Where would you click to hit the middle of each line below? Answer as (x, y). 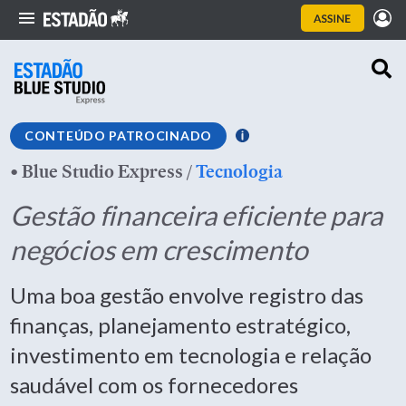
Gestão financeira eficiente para (196, 215)
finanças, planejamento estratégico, (180, 325)
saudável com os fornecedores (154, 385)
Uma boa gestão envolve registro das (187, 295)
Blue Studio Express (102, 171)
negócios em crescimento (159, 249)
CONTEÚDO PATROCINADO (118, 135)
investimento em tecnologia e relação (191, 355)
